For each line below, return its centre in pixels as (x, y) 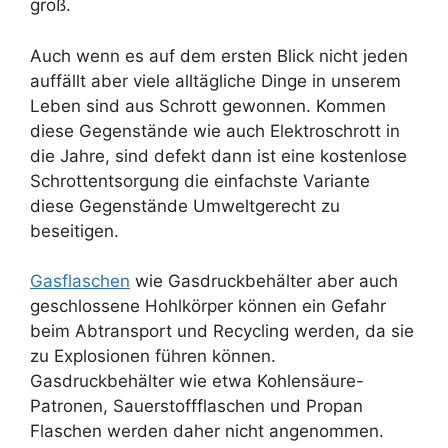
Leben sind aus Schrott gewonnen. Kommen (208, 105)
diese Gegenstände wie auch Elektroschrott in (215, 130)
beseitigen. (74, 230)
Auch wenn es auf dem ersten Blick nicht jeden (219, 55)
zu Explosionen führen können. (153, 356)
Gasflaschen (80, 281)
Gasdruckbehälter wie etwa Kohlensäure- (197, 381)
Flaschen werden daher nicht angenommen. (207, 431)
